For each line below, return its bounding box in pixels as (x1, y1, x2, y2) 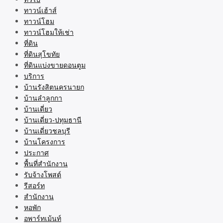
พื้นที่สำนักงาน (24, 158, 68, 168)
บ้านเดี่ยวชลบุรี (24, 125, 70, 135)
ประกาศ (24, 147, 49, 157)
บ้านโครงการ (24, 136, 65, 146)
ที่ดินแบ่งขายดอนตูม (24, 60, 86, 70)
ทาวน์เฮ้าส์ (24, 5, 57, 15)
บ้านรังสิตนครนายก (24, 82, 84, 92)
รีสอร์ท (24, 180, 45, 190)
